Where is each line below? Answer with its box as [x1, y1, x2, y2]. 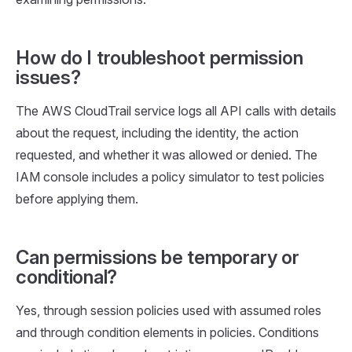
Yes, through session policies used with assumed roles [16, 302, 321, 318]
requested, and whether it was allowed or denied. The [16, 146, 317, 163]
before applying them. [16, 190, 138, 207]
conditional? [16, 265, 118, 288]
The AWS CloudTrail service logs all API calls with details [16, 102, 336, 119]
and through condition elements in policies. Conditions [16, 324, 319, 340]
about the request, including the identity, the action [16, 124, 299, 141]
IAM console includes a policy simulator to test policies [16, 168, 324, 185]
